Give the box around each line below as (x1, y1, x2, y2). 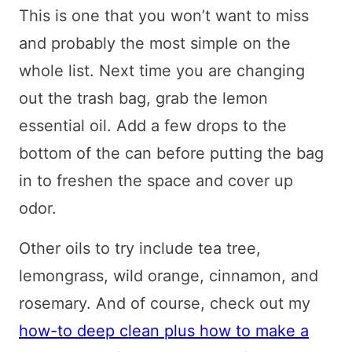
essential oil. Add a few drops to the (19, 116, 287, 136)
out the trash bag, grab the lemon (19, 89, 268, 108)
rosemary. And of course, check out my (19, 294, 310, 313)
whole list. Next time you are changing (19, 61, 305, 81)
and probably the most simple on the (19, 34, 291, 53)
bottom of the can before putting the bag (19, 144, 324, 163)
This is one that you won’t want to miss (19, 6, 309, 26)
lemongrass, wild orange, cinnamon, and (19, 266, 318, 286)
